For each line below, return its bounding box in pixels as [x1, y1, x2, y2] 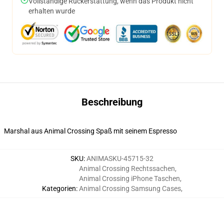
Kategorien [41, 184, 76, 192]
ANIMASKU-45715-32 [86, 154, 153, 162]
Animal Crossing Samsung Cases [78, 184, 181, 192]
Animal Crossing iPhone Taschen [78, 174, 180, 182]
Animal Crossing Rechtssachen [78, 164, 175, 172]
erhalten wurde [28, 7, 75, 15]
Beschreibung [81, 96, 142, 108]
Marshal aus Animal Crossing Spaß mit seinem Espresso [4, 127, 177, 135]
